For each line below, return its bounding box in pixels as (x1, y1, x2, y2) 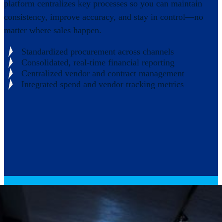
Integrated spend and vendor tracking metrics (21, 79, 184, 89)
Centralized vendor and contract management (21, 68, 185, 78)
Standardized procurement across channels (21, 46, 174, 56)
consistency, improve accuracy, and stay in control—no (4, 12, 203, 22)
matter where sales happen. (4, 25, 102, 36)
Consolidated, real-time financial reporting (21, 57, 175, 67)
